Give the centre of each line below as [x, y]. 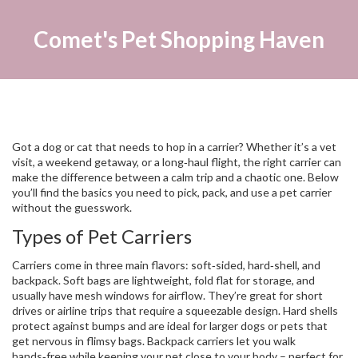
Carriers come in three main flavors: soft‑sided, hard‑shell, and [166, 265]
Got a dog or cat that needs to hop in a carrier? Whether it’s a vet [174, 147]
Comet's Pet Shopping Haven [179, 39]
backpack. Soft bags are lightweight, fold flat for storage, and [163, 280]
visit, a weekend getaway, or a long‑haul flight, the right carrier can [177, 162]
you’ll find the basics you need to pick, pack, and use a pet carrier [172, 192]
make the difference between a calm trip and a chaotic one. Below [175, 177]
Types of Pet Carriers [102, 236]
